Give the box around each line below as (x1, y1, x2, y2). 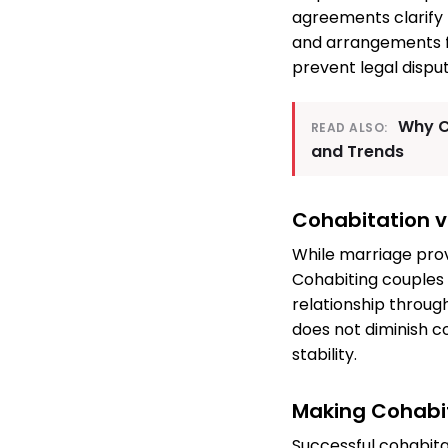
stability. (292, 343, 357, 367)
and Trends (311, 140, 404, 164)
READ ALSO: (311, 119, 388, 137)
